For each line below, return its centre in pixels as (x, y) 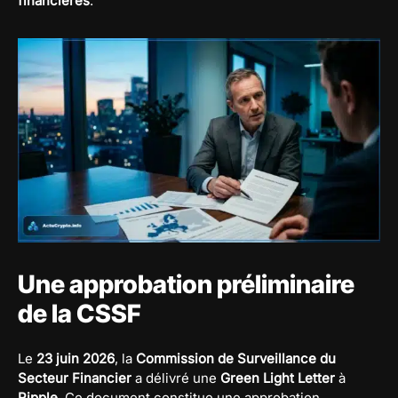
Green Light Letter (278, 378)
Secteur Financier (75, 378)
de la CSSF (80, 313)
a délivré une (176, 378)
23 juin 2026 (76, 358)
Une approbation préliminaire (186, 284)
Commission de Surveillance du (236, 358)
